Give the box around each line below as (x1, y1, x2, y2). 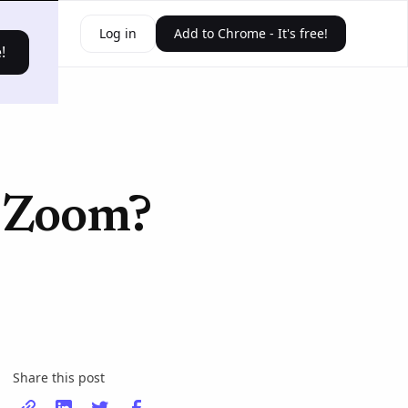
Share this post (13, 369, 106, 386)
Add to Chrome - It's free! (173, 25, 328, 42)
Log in (98, 25, 137, 42)
